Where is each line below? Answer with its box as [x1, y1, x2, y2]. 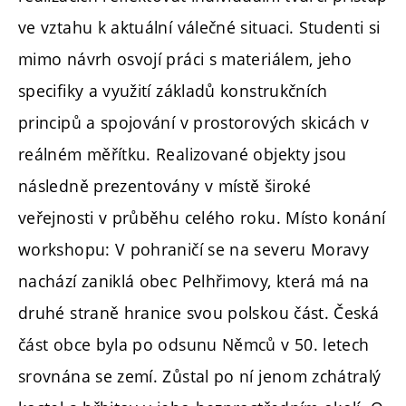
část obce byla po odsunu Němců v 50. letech [18, 333, 370, 356]
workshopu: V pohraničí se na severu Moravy [18, 238, 370, 261]
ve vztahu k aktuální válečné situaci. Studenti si [18, 16, 381, 39]
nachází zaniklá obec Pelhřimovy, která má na [18, 270, 370, 293]
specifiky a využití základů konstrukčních [18, 80, 328, 102]
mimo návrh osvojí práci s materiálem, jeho [18, 48, 353, 71]
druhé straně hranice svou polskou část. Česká [18, 302, 380, 324]
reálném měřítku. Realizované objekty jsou [18, 143, 347, 166]
